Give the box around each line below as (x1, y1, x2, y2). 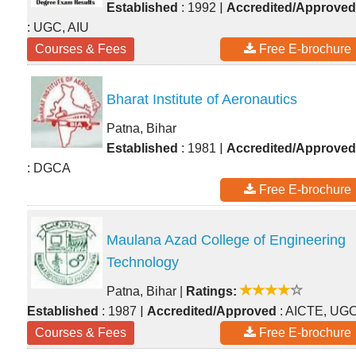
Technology (106, 254, 179, 270)
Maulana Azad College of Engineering (106, 232, 346, 248)
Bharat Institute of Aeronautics (106, 91, 297, 107)
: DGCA (27, 161, 71, 175)
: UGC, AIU (27, 21, 89, 34)
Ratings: (186, 284, 237, 298)
